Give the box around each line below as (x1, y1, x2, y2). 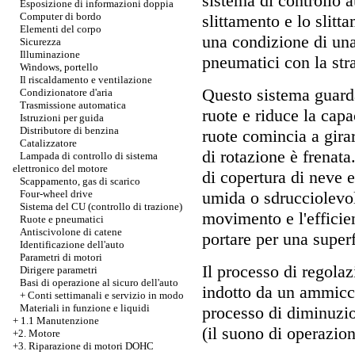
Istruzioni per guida (20, 112, 104, 124)
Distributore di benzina (20, 124, 119, 136)
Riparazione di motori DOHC (29, 340, 154, 352)
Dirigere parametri (20, 264, 97, 276)
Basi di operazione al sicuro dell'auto (20, 277, 178, 288)
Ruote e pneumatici (20, 213, 104, 225)
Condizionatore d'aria (20, 86, 113, 98)
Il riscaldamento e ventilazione (20, 74, 152, 86)
